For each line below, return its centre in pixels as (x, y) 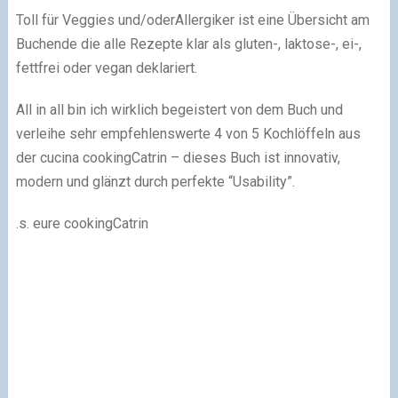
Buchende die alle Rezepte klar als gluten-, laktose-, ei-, (188, 44)
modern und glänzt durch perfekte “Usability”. (155, 182)
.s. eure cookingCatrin (82, 223)
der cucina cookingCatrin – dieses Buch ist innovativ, (178, 158)
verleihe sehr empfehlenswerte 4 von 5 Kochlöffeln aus (188, 134)
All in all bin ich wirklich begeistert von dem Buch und (179, 110)
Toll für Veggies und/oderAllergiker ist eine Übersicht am (192, 20)
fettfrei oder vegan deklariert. (106, 68)
